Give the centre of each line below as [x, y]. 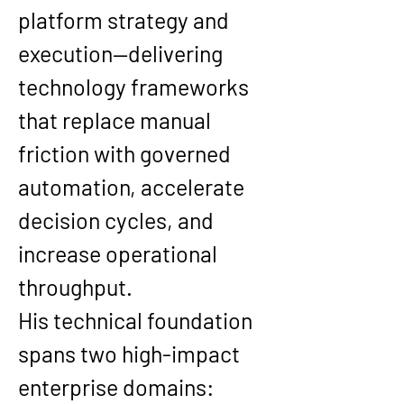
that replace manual [117, 120]
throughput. [75, 287]
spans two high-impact [131, 353]
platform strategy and [126, 20]
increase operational [120, 253]
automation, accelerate [133, 187]
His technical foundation [138, 320]
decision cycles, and [118, 220]
